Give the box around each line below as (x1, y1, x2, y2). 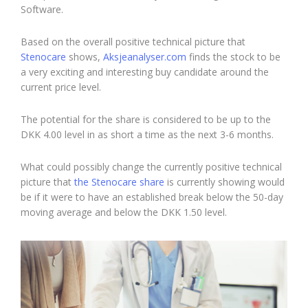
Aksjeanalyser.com (103, 49, 186, 63)
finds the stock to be (186, 49, 280, 63)
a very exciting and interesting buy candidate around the (21, 65, 269, 78)
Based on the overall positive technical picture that (21, 34, 245, 48)
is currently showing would (164, 175, 285, 188)
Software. (21, 2, 63, 16)
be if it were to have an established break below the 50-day (21, 190, 283, 203)
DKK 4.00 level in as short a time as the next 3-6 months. (21, 127, 274, 141)
